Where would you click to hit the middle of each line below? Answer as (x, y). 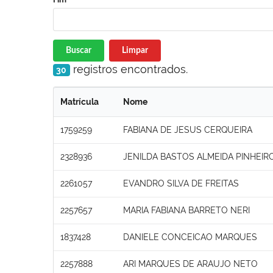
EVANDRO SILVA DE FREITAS (181, 183)
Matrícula (80, 101)
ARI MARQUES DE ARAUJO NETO (190, 264)
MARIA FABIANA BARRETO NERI (186, 210)
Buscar (79, 50)
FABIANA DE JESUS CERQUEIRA (188, 129)
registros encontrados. (129, 69)
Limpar (135, 50)
